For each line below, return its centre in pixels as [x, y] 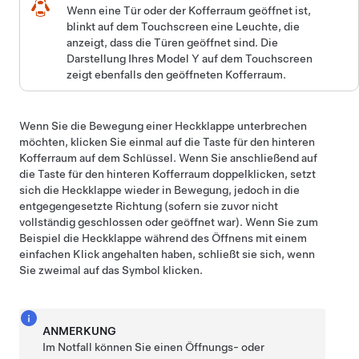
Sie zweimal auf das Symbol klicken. [111, 270]
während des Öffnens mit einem [224, 238]
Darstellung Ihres [112, 58]
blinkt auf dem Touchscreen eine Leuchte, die [184, 26]
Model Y [178, 58]
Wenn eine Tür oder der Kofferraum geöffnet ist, [189, 10]
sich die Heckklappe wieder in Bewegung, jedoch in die [159, 190]
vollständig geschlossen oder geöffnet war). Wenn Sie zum [169, 222]
